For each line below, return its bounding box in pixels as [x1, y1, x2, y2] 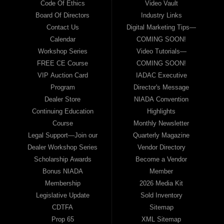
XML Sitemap [141, 215, 181, 223]
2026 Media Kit [139, 179, 183, 187]
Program [50, 83, 75, 91]
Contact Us [46, 23, 79, 31]
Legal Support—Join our [27, 131, 97, 139]
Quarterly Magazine [133, 131, 190, 139]
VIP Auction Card [37, 71, 88, 79]
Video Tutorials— [136, 47, 186, 55]
